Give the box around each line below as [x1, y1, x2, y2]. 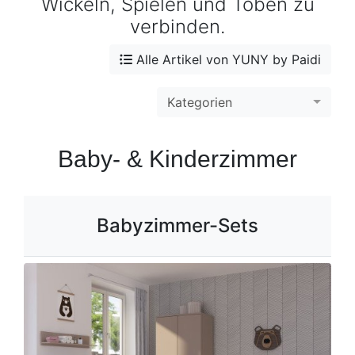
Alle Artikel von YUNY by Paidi [132, 52, 321, 68]
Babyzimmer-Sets [97, 214, 258, 238]
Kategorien [167, 94, 232, 111]
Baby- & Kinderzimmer [58, 146, 297, 173]
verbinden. [130, 15, 225, 39]
